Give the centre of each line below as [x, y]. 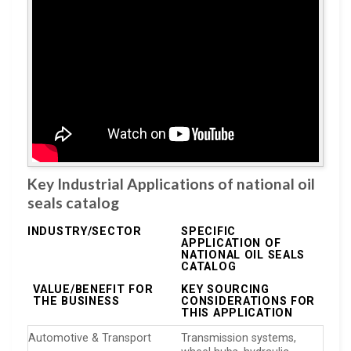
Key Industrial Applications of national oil [171, 184]
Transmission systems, [239, 338]
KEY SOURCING [225, 290]
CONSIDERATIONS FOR [248, 302]
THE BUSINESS [76, 302]
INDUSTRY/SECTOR [85, 231]
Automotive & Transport [90, 338]
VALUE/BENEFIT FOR [93, 290]
